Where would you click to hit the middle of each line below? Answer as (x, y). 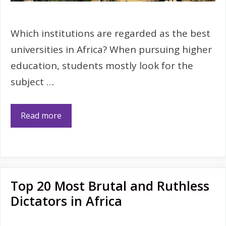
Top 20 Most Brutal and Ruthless (110, 186)
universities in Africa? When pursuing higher (111, 49)
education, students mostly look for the (102, 65)
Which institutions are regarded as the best (110, 33)
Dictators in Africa (66, 201)
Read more (41, 116)
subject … (32, 81)
